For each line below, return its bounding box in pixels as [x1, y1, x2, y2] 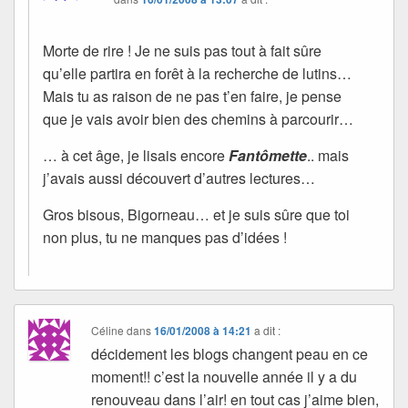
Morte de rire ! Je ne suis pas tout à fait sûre [43, 39, 321, 61]
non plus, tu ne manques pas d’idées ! [43, 226, 287, 248]
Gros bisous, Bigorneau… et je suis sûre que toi [43, 203, 350, 225]
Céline [91, 321, 125, 338]
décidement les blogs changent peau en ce [91, 342, 369, 364]
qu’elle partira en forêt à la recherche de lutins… [43, 62, 352, 84]
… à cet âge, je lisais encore [43, 144, 229, 166]
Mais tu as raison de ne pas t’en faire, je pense [43, 85, 342, 107]
